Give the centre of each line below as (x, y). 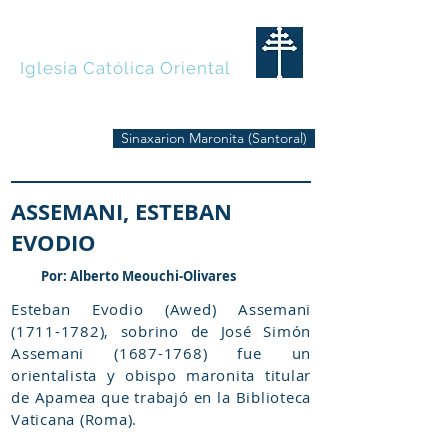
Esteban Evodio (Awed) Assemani (161, 309)
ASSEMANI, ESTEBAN (121, 211)
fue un (259, 353)
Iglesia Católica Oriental (126, 68)
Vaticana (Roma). (74, 419)
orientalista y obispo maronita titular (161, 375)
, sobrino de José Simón (207, 331)
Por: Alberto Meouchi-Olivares (138, 276)
